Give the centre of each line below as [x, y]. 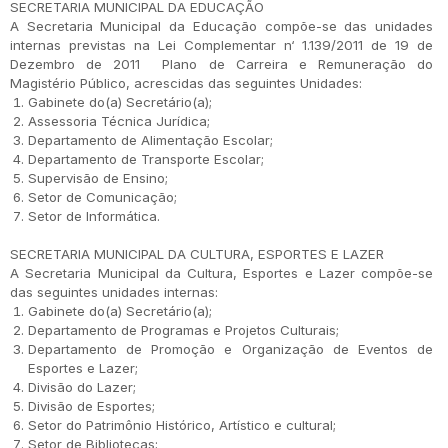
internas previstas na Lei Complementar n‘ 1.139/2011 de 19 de [221, 45]
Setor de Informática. [94, 216]
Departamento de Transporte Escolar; [146, 159]
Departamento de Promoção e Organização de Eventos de [230, 349]
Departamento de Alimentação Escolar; [150, 140]
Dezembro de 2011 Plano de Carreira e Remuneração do [221, 64]
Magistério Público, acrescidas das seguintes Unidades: [186, 83]
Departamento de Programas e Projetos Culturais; [183, 330]
